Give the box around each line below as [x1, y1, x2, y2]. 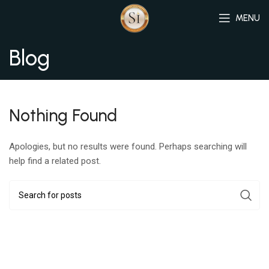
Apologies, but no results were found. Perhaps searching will [9, 141, 247, 153]
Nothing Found [9, 105, 117, 126]
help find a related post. [9, 156, 101, 167]
